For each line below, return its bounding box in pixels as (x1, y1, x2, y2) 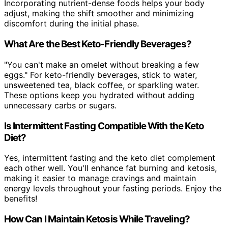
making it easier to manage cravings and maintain (4, 173, 196, 184)
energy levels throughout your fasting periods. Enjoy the (4, 183, 221, 194)
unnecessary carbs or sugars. (4, 100, 117, 110)
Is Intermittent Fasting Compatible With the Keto (4, 120, 204, 132)
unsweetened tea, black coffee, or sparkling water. (4, 79, 199, 90)
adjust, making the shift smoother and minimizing (4, 8, 194, 19)
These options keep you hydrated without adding (4, 90, 194, 100)
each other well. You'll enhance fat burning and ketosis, (4, 163, 217, 174)
